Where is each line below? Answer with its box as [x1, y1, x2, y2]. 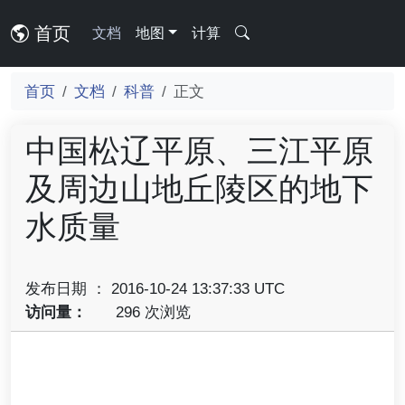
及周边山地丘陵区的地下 [25, 171, 373, 206]
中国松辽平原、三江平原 [25, 133, 373, 168]
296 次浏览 [110, 303, 191, 321]
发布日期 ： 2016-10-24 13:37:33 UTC [25, 279, 285, 297]
